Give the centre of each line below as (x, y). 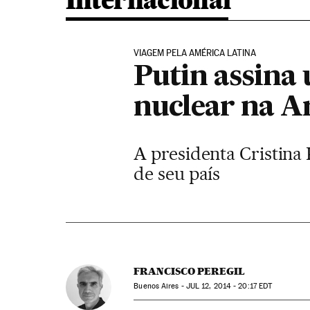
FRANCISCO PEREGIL (190, 271)
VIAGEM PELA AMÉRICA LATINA (195, 53)
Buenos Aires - (160, 286)
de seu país (177, 173)
